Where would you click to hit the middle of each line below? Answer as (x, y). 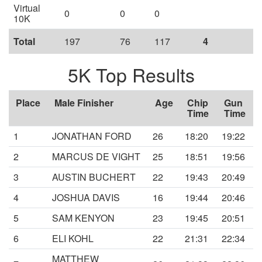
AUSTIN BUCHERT (94, 177)
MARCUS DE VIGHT (96, 157)
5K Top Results (131, 75)
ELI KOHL (73, 239)
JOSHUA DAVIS (86, 198)
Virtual (27, 8)
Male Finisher (84, 103)
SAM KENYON (83, 218)
